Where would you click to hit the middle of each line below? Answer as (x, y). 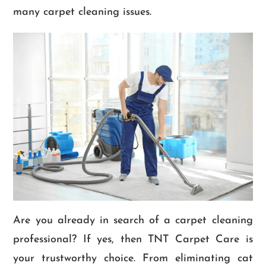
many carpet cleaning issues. (83, 12)
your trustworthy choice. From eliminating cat (133, 259)
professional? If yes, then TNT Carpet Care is (133, 240)
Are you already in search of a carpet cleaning (133, 221)
